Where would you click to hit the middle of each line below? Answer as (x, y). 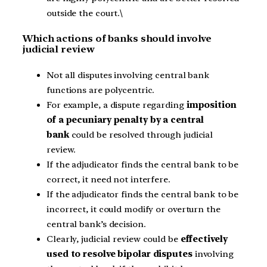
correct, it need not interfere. (108, 179)
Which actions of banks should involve (117, 39)
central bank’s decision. (96, 224)
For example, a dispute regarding (115, 105)
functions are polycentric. (101, 90)
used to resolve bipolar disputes (119, 254)
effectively (204, 239)
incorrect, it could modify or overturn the (133, 209)
